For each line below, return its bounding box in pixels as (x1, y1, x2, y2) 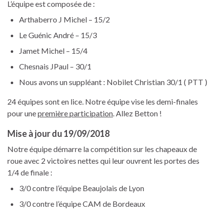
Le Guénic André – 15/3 (19, 30, 97, 40)
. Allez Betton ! (113, 109, 162, 118)
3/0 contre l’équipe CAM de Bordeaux (19, 199, 145, 209)
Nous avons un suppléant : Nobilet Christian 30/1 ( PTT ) (19, 77, 207, 87)
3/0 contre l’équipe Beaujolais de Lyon (19, 183, 144, 193)
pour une (7, 109, 38, 118)
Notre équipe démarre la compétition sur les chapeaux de (7, 144, 197, 154)
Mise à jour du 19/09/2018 (7, 128, 109, 139)
